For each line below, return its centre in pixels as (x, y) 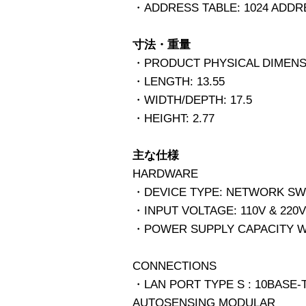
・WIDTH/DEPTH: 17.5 (192, 100)
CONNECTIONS (175, 266)
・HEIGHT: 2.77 (173, 118)
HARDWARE (165, 173)
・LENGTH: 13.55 (179, 81)
